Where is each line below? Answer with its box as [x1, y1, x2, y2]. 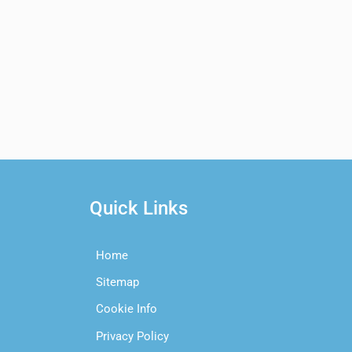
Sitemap [95, 275, 139, 290]
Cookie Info [95, 302, 157, 317]
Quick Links [90, 196, 188, 219]
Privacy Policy [95, 328, 169, 343]
